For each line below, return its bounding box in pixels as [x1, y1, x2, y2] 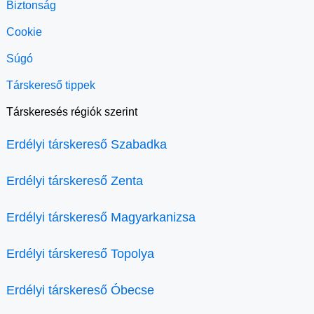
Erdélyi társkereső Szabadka [6, 137, 167, 151]
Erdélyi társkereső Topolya [6, 246, 154, 261]
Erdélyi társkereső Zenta [6, 173, 143, 188]
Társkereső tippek [6, 78, 95, 91]
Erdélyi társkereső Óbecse [6, 282, 154, 297]
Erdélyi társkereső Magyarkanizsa [6, 210, 196, 224]
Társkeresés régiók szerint [6, 105, 137, 118]
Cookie [6, 25, 42, 38]
